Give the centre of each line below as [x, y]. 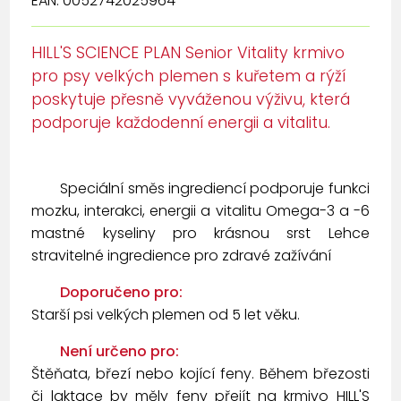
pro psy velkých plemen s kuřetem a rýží [189, 77]
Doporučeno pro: [122, 293]
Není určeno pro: [120, 352]
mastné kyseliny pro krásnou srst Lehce [200, 234]
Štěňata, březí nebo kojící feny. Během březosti [200, 374]
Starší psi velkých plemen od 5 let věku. [166, 315]
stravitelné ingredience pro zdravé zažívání [182, 256]
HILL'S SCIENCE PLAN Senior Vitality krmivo [188, 53]
